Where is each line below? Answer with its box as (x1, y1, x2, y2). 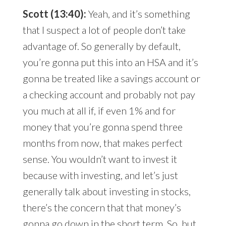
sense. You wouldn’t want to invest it (22, 153, 177, 165)
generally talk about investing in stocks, (22, 185, 191, 198)
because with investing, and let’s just (22, 169, 178, 182)
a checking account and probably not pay (22, 88, 195, 101)
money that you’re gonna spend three (22, 121, 183, 133)
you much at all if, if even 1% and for (22, 104, 176, 117)
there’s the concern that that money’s (22, 201, 181, 214)
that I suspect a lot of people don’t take (22, 24, 186, 36)
